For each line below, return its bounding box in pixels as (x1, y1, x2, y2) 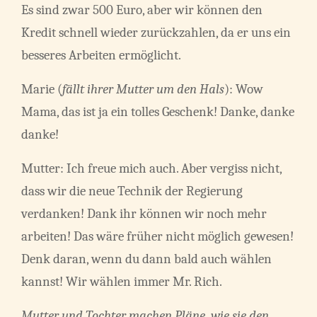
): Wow (224, 81, 263, 98)
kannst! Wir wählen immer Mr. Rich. (21, 274, 222, 290)
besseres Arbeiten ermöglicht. (21, 47, 181, 64)
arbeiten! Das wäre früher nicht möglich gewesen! (21, 229, 294, 245)
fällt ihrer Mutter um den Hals (62, 81, 224, 98)
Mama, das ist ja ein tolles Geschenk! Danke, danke (21, 104, 294, 120)
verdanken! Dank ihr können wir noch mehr (21, 206, 267, 222)
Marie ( (21, 81, 62, 98)
